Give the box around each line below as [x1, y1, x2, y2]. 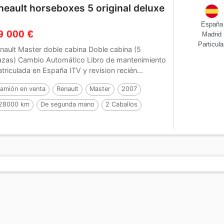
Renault [56, 85, 79, 93]
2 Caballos [105, 100, 138, 108]
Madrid [202, 30, 222, 38]
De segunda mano [40, 100, 95, 108]
